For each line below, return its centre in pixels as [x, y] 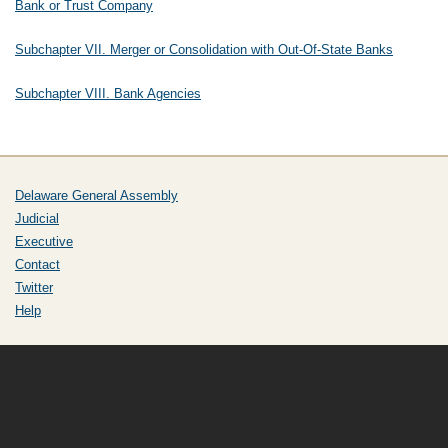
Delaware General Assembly [96, 195]
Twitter [34, 287]
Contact [37, 264]
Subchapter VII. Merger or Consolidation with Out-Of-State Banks [204, 49]
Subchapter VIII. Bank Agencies [108, 93]
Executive [44, 241]
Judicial [37, 218]
